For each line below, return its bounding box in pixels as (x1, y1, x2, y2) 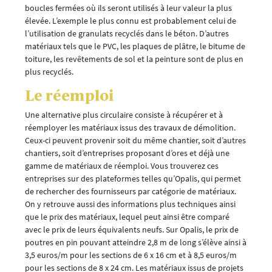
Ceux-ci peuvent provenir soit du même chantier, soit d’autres (25, 134, 246, 146)
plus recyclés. (25, 66, 73, 77)
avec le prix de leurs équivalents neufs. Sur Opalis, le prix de (25, 223, 239, 235)
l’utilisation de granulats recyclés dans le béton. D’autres (25, 27, 229, 39)
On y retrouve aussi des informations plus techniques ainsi (25, 198, 236, 209)
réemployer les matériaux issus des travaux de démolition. (25, 121, 236, 133)
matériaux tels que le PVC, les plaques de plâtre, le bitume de (25, 40, 245, 52)
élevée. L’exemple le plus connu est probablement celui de (25, 15, 236, 26)
